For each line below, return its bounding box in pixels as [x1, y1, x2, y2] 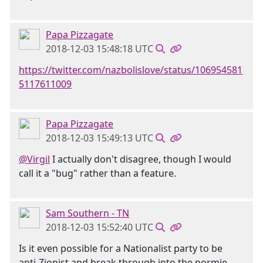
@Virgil [19, 153, 50, 166]
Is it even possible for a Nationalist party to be [19, 242, 222, 255]
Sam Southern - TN [46, 207, 129, 220]
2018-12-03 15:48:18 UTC [46, 42, 153, 55]
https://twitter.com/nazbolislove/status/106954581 [19, 63, 242, 76]
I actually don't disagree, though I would [50, 153, 231, 166]
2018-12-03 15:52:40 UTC [46, 221, 153, 234]
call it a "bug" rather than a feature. [19, 167, 176, 180]
